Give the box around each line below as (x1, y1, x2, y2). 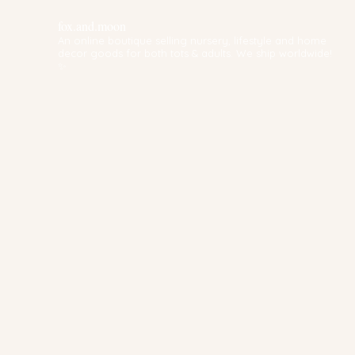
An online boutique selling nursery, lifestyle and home (57, 33, 326, 47)
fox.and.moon (57, 17, 126, 34)
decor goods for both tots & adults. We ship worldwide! (57, 46, 332, 59)
